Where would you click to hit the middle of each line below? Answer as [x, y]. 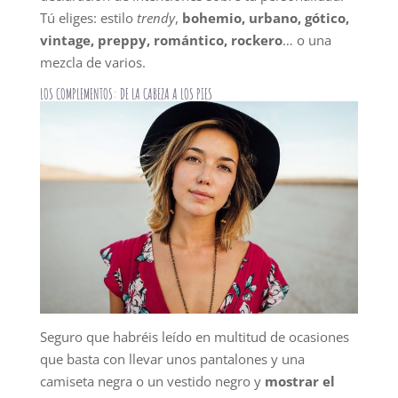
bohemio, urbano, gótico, [263, 18]
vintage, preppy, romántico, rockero [161, 40]
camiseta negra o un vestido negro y [152, 382]
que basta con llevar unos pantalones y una [172, 359]
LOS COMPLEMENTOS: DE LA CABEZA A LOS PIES [126, 95]
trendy [155, 18]
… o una [306, 40]
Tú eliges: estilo [88, 18]
